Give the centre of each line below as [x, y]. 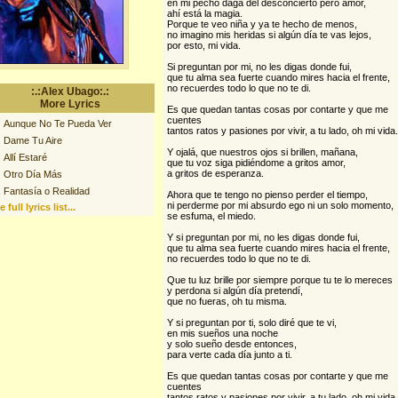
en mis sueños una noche [222, 333]
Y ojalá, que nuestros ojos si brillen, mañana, [262, 152]
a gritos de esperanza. [215, 173]
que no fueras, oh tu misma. [227, 301]
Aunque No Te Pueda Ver [57, 123]
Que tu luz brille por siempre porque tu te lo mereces [279, 280]
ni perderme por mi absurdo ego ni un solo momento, [280, 205]
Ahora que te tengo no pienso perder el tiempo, [267, 195]
